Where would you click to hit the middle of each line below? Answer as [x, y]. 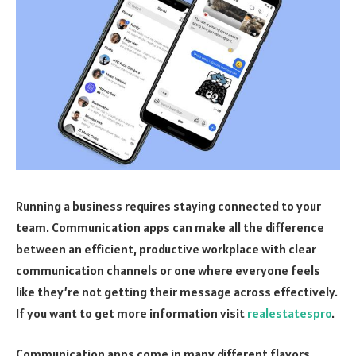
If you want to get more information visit [132, 313]
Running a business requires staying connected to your [168, 205]
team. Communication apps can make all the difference [170, 227]
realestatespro [289, 313]
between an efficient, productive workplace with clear [166, 248]
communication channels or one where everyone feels [168, 270]
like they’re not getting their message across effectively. [177, 291]
